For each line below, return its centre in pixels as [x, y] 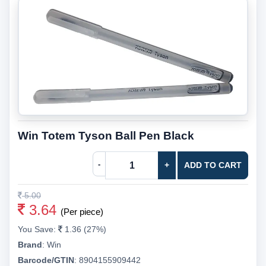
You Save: [38, 229]
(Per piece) [82, 212]
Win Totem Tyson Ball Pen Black [106, 136]
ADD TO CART [213, 165]
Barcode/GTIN [46, 260]
